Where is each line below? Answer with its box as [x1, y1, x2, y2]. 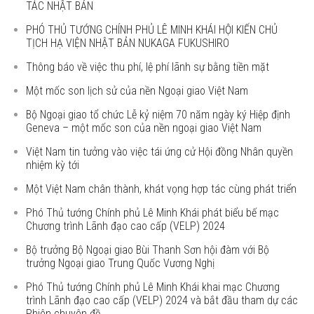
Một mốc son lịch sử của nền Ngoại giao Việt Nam [26, 84, 249, 97]
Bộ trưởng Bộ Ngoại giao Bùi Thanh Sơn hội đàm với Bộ [26, 243, 270, 257]
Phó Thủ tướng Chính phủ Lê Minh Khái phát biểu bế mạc [26, 206, 280, 219]
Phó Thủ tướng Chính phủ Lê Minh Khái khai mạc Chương [26, 280, 280, 294]
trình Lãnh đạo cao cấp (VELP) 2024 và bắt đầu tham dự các [26, 294, 299, 307]
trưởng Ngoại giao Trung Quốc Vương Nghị [26, 257, 215, 270]
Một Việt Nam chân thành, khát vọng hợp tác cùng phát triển [26, 182, 297, 196]
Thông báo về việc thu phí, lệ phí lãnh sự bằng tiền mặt [26, 60, 270, 74]
